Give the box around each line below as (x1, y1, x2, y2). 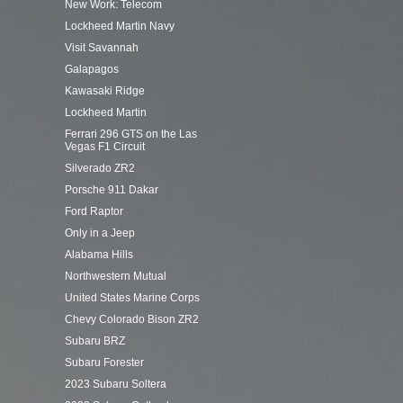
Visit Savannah (65, 41, 139, 54)
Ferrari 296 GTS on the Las (65, 128, 197, 140)
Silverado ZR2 (65, 162, 135, 175)
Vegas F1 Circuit (65, 140, 145, 153)
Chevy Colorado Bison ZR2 (65, 313, 199, 326)
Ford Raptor (65, 205, 123, 218)
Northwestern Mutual (65, 270, 166, 282)
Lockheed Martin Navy (65, 20, 175, 32)
